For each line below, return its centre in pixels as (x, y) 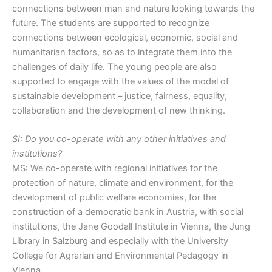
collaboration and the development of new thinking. (119, 110)
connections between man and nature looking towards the (133, 8)
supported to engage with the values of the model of (121, 81)
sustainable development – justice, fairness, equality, (120, 96)
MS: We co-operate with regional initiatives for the (115, 168)
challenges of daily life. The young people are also (114, 66)
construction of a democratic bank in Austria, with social (128, 212)
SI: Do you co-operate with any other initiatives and (119, 139)
